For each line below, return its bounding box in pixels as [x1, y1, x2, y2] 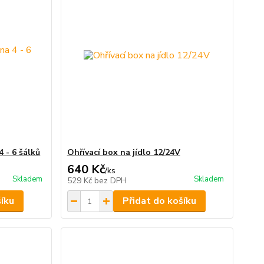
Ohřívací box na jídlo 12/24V [67, 147, 180, 158]
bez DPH [94, 175, 127, 186]
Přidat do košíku [122, 194, 196, 207]
